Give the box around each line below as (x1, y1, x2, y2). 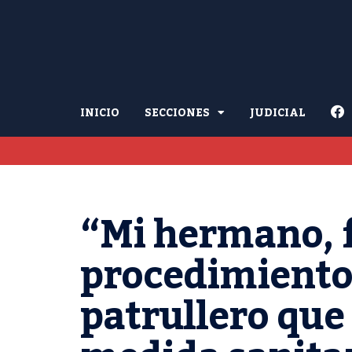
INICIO (80, 102, 119, 123)
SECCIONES (145, 102, 210, 123)
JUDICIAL (250, 102, 306, 123)
